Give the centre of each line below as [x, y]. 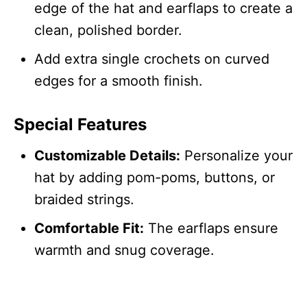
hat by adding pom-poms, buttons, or [155, 177]
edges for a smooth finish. [119, 81]
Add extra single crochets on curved [152, 59]
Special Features [80, 124]
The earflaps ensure [211, 228]
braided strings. [84, 199]
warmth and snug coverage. [124, 250]
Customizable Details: [107, 155]
